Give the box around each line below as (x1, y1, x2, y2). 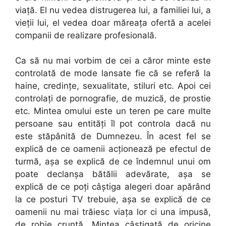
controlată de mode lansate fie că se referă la (15, 68, 211, 78)
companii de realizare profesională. (15, 30, 157, 40)
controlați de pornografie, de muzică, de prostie (15, 93, 211, 103)
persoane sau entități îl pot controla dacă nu (15, 119, 211, 129)
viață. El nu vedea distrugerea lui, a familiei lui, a (15, 5, 211, 15)
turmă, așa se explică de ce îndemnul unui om (15, 156, 211, 166)
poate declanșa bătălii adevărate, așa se (15, 169, 211, 179)
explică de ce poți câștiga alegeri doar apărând (15, 182, 211, 192)
